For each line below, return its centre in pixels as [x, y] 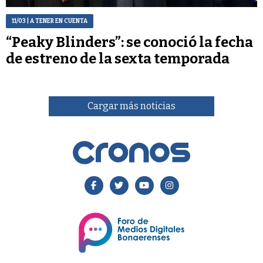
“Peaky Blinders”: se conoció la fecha [129, 43]
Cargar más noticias [131, 106]
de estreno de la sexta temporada [118, 59]
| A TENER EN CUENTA [57, 21]
